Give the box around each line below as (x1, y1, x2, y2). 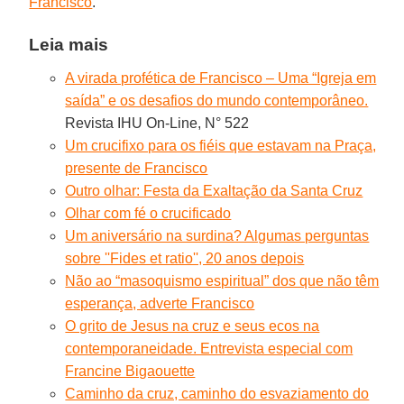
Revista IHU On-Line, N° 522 (65, 115, 250, 131)
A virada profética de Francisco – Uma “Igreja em (65, 69, 377, 86)
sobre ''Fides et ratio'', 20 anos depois (65, 250, 305, 266)
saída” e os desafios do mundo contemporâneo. (65, 92, 369, 108)
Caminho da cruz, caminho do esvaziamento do (65, 385, 370, 401)
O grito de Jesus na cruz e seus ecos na (65, 317, 320, 334)
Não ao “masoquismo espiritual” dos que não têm (65, 272, 380, 289)
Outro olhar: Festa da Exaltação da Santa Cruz (65, 182, 363, 198)
